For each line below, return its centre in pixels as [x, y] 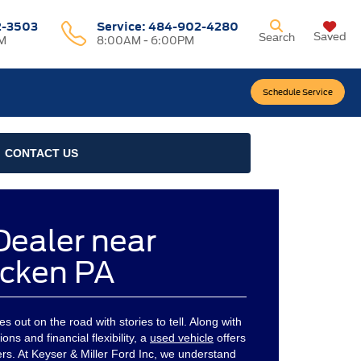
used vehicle [182, 338]
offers [230, 338]
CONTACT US [41, 153]
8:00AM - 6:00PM [146, 41]
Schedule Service [298, 92]
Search [276, 37]
